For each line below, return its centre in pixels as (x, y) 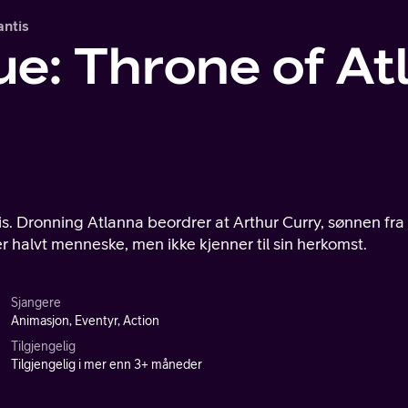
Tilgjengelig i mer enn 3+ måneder (107, 364)
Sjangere (36, 302)
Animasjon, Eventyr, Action (85, 321)
